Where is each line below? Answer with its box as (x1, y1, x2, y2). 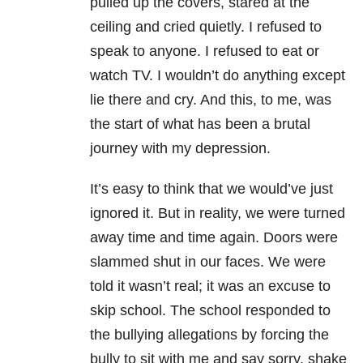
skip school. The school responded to (90, 302, 331, 319)
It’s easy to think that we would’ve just (90, 181, 333, 198)
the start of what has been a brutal (90, 116, 310, 133)
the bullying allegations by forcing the (90, 327, 329, 344)
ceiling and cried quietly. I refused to (90, 19, 322, 36)
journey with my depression (90, 140, 267, 157)
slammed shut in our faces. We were (90, 254, 326, 271)
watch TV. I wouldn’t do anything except (90, 67, 345, 84)
